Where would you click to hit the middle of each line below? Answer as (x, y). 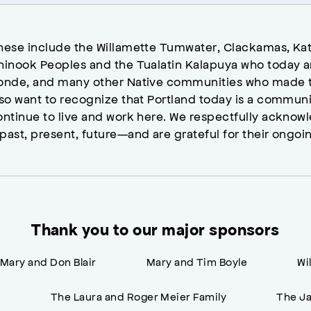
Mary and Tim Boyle (197, 261)
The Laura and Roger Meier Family (138, 296)
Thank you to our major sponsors (155, 229)
